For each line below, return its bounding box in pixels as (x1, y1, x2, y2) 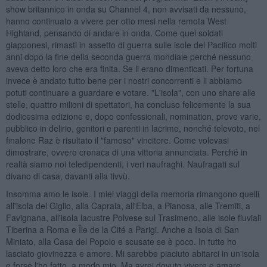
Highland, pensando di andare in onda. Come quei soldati (5, 26, 223, 39)
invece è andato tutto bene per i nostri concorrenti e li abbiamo (5, 74, 242, 86)
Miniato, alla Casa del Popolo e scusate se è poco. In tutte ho (5, 235, 237, 247)
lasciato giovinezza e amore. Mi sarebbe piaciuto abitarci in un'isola (5, 247, 259, 259)
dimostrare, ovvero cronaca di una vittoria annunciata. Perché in (5, 145, 247, 158)
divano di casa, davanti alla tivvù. (5, 169, 130, 182)
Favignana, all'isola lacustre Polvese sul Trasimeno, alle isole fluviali (5, 211, 261, 223)
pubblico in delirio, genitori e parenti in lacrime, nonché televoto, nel (5, 122, 260, 134)
